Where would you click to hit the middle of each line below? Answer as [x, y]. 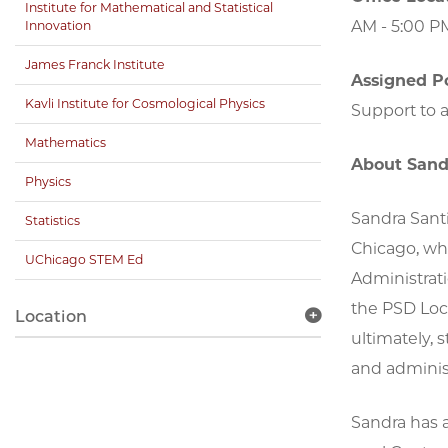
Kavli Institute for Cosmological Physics [145, 104]
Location [51, 317]
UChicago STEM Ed [84, 260]
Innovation [58, 26]
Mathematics [65, 143]
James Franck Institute [95, 65]
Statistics [52, 221]
